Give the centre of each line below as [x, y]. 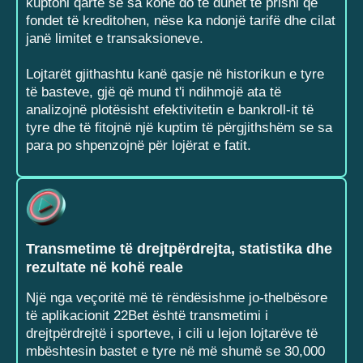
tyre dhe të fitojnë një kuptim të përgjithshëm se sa [179, 127]
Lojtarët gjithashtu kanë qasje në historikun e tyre [175, 74]
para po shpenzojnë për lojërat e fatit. [139, 145]
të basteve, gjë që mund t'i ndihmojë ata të [154, 92]
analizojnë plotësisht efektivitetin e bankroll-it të [170, 109]
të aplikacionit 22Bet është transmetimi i [147, 315]
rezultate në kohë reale [105, 267]
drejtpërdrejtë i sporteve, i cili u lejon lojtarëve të [172, 333]
